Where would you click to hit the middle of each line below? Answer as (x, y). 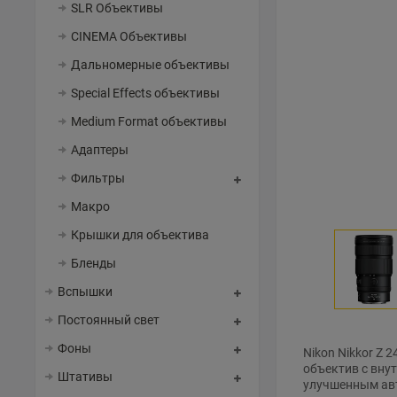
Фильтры (98, 178)
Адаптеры (100, 150)
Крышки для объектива (140, 235)
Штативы (85, 377)
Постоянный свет (109, 320)
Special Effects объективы (145, 93)
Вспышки (85, 292)
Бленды (93, 263)
